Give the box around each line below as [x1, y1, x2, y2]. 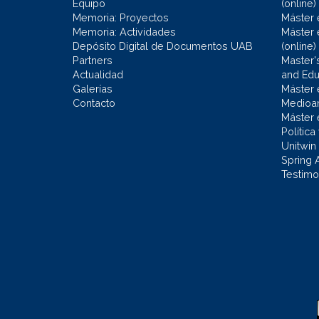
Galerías [73, 82, 113, 95]
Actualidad [73, 68, 123, 80]
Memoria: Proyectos [73, 11, 169, 23]
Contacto [73, 96, 115, 109]
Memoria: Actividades [73, 25, 176, 38]
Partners [73, 53, 113, 66]
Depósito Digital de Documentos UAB [73, 39, 253, 52]
